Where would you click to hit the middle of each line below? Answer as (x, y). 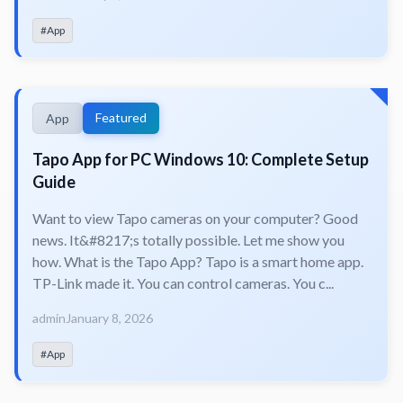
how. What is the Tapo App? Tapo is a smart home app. (198, 261)
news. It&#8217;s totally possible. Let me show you (188, 239)
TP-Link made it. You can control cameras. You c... (183, 282)
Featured (121, 117)
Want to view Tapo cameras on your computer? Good (195, 218)
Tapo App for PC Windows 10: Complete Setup (201, 159)
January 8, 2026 (109, 318)
